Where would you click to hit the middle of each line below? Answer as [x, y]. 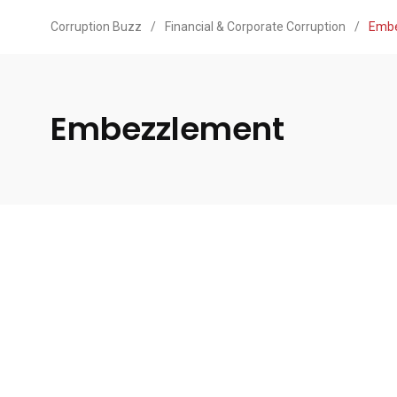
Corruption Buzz [96, 27]
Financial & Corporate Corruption [255, 27]
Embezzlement [167, 129]
